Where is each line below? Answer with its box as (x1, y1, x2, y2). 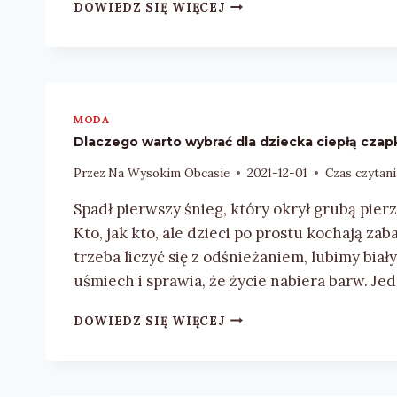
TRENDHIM (223, 144, 299, 160)
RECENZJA (223, 88, 294, 105)
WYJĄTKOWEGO (223, 51, 332, 67)
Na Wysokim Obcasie (108, 164, 230, 181)
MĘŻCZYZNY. (223, 69, 308, 86)
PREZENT (223, 13, 287, 30)
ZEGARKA (223, 106, 290, 123)
